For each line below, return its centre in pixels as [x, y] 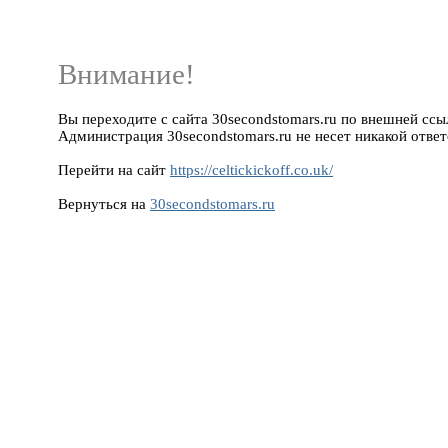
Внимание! [126, 74]
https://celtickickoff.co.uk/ [251, 169]
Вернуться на [104, 203]
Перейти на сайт [114, 169]
